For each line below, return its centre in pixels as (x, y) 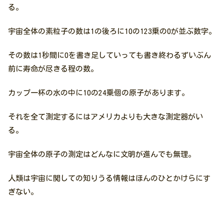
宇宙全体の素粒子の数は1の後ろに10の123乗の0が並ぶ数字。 (112, 31)
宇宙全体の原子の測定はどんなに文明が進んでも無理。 (102, 154)
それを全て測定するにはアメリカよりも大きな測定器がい (105, 117)
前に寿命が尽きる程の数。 (53, 69)
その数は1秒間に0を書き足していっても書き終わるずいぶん (109, 55)
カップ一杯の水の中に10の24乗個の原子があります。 (98, 93)
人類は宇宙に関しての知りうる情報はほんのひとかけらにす (109, 178)
